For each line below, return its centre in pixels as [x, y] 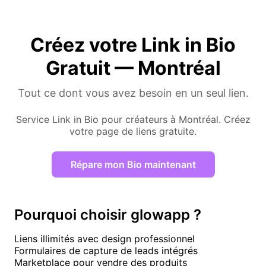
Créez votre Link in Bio [133, 45]
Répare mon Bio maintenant [133, 164]
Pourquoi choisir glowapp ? [108, 215]
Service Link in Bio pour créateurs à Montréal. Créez [133, 119]
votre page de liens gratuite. [133, 131]
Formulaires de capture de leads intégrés [106, 251]
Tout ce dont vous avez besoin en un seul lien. [133, 93]
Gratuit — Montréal [133, 68]
